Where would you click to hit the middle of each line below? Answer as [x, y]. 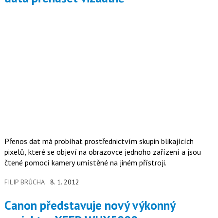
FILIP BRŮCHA [24, 182]
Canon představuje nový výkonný [8, 205]
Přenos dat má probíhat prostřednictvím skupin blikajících [99, 141]
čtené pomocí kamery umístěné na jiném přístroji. [85, 163]
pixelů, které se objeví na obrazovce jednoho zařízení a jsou [102, 152]
